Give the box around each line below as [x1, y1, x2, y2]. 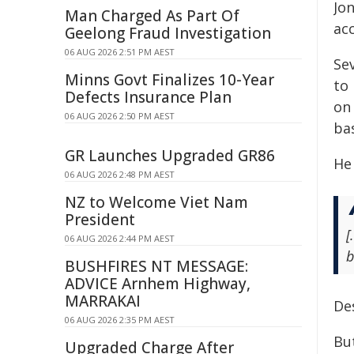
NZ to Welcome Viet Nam [65, 192, 248, 213]
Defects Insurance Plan [65, 87, 232, 107]
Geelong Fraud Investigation [65, 23, 271, 43]
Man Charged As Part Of [65, 6, 239, 26]
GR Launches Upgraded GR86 [65, 145, 275, 166]
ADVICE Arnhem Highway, [65, 273, 250, 294]
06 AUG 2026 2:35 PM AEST [65, 314, 175, 326]
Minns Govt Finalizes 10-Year [65, 70, 274, 90]
